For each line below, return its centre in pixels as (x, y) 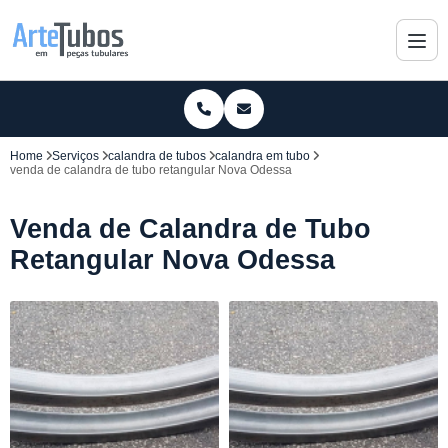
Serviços (75, 156)
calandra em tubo (262, 156)
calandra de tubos (157, 156)
